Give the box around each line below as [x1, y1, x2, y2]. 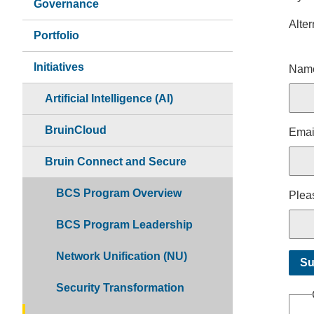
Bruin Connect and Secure [45, 155, 186, 168]
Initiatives [34, 60, 84, 73]
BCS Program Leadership [56, 218, 193, 231]
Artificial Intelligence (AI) [45, 92, 173, 104]
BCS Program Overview [56, 186, 182, 199]
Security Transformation [56, 281, 184, 294]
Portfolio [34, 29, 79, 41]
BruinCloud [45, 123, 107, 136]
